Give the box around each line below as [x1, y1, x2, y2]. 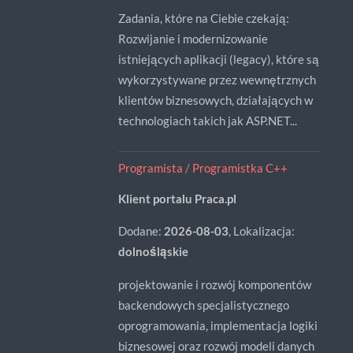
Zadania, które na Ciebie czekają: [117, 11, 289, 26]
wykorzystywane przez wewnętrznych [117, 72, 316, 87]
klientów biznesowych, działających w [117, 93, 313, 108]
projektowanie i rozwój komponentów [117, 277, 311, 292]
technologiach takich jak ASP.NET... [117, 113, 297, 128]
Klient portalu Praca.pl [117, 191, 236, 206]
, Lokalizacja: [228, 224, 295, 239]
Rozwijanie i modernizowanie [117, 32, 268, 46]
